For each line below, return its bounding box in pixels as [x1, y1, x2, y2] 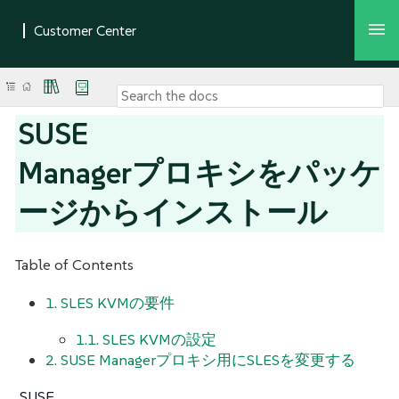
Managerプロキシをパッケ [18, 153, 382, 192]
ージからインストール [18, 192, 329, 232]
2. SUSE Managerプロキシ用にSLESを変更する [45, 350, 355, 370]
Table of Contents [15, 255, 134, 274]
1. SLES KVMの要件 [45, 293, 175, 313]
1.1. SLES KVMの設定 [76, 330, 216, 350]
